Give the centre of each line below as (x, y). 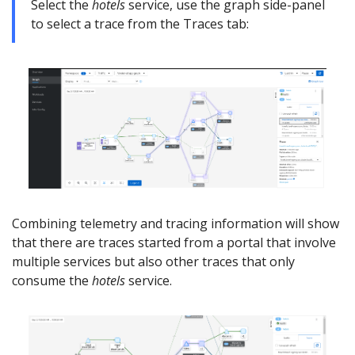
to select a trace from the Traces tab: (140, 23)
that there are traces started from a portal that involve (174, 242)
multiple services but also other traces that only (153, 261)
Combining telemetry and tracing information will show (176, 223)
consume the (52, 280)
